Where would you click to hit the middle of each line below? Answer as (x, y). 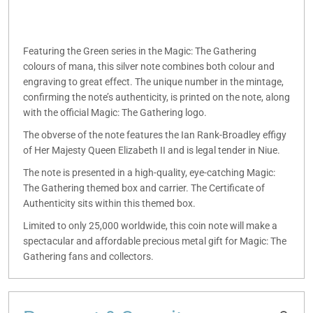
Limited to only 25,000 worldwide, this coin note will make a (150, 225)
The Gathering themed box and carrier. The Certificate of (144, 188)
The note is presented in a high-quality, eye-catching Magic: (149, 172)
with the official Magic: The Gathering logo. (115, 113)
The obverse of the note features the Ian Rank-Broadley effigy (155, 135)
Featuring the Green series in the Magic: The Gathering (140, 51)
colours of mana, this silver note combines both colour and (149, 67)
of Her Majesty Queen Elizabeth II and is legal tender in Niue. (152, 151)
